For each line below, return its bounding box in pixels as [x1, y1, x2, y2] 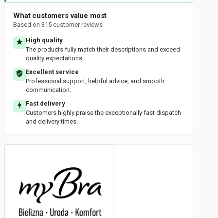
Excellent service [26, 68, 79, 75]
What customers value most [13, 11, 107, 20]
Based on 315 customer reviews [13, 21, 103, 28]
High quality [26, 36, 63, 44]
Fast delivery [26, 100, 65, 107]
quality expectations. [26, 54, 84, 62]
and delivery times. [26, 118, 78, 125]
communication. [26, 86, 71, 93]
